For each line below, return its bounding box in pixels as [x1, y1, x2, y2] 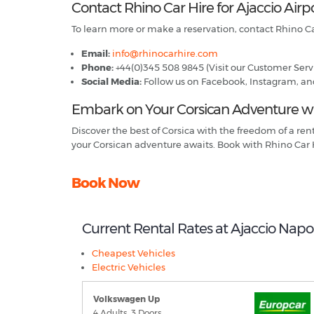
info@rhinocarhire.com [112, 48, 218, 59]
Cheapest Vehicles [92, 247, 175, 259]
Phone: [81, 62, 114, 73]
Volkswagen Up [93, 294, 160, 304]
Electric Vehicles [92, 261, 165, 273]
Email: [81, 48, 110, 59]
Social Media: [81, 76, 142, 87]
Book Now [71, 175, 139, 191]
